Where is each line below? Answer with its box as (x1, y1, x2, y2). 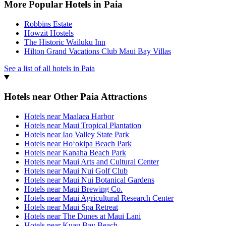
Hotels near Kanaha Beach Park (24, 148, 126, 157)
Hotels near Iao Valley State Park (24, 130, 129, 139)
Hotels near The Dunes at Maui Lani (24, 212, 141, 221)
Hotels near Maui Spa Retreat (24, 203, 118, 212)
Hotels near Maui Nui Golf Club (24, 166, 128, 176)
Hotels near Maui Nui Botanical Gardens (24, 176, 154, 185)
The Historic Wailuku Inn (24, 37, 105, 46)
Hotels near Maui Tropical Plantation (24, 121, 141, 130)
